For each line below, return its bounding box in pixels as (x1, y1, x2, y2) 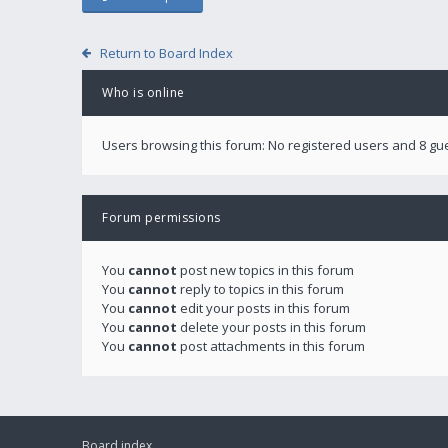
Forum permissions (102, 209, 221, 226)
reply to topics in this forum (177, 280, 344, 298)
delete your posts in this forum (177, 318, 366, 336)
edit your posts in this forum (177, 299, 350, 317)
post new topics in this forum (177, 261, 354, 279)
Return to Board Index (99, 44, 233, 62)
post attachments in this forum (177, 337, 365, 355)
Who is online (102, 84, 185, 101)
